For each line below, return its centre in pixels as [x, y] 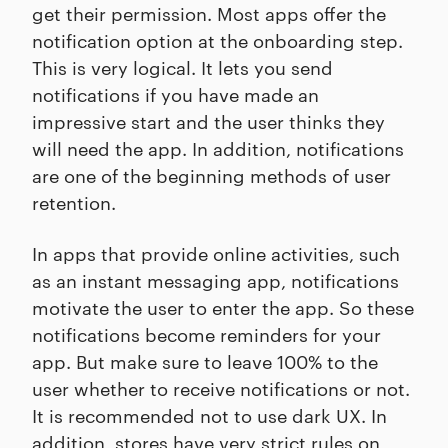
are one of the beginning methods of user [211, 174]
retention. [74, 201]
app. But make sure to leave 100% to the [205, 360]
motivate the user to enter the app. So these [223, 306]
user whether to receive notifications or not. [221, 387]
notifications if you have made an [175, 93]
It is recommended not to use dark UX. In [209, 414]
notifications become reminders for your [206, 333]
